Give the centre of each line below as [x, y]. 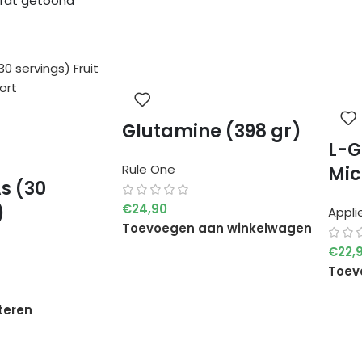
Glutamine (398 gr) [211, 131]
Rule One [148, 169]
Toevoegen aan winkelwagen [217, 228]
